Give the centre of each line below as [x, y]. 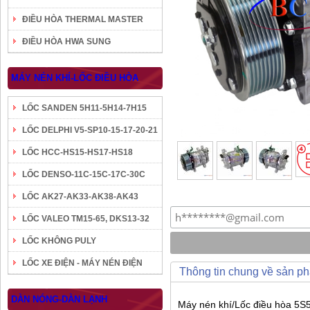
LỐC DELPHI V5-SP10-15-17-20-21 [90, 130]
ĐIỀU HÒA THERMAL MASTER [83, 19]
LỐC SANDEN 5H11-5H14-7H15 [84, 108]
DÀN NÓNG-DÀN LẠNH [59, 299]
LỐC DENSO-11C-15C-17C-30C [84, 174]
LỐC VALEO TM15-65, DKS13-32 [86, 219]
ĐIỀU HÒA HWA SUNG [66, 42]
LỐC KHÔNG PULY [59, 241]
